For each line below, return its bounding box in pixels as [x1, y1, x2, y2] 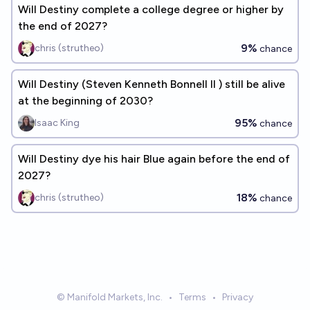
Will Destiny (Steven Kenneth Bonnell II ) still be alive [18, 77, 285, 91]
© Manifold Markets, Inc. [57, 291, 163, 303]
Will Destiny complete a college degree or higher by [18, 3, 284, 16]
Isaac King [35, 117, 80, 129]
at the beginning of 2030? [18, 94, 153, 107]
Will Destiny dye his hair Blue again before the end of [18, 152, 290, 165]
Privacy [222, 291, 253, 303]
